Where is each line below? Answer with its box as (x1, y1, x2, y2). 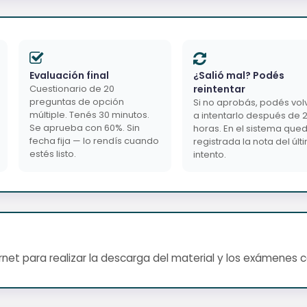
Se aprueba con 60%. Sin (29, 121, 140, 134)
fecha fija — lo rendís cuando (29, 134, 159, 147)
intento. (193, 147, 226, 161)
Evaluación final (29, 68, 109, 82)
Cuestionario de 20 (29, 82, 114, 95)
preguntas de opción (29, 95, 124, 108)
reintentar (193, 82, 245, 96)
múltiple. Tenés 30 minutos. (29, 108, 149, 121)
